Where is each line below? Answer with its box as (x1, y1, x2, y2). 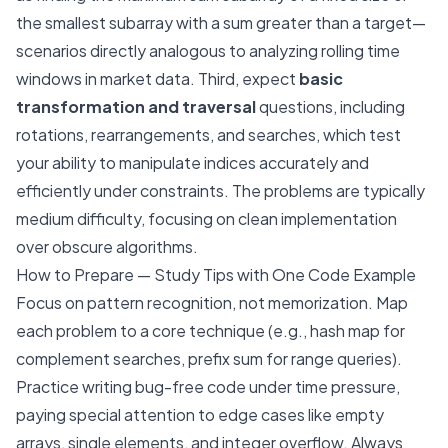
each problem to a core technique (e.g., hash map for (16, 320, 405, 341)
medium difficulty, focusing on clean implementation (16, 208, 397, 229)
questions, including (256, 96, 405, 117)
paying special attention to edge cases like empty (16, 404, 384, 425)
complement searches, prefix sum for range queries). (16, 348, 402, 369)
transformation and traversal (16, 96, 256, 117)
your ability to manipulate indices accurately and (16, 152, 369, 173)
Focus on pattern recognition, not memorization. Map (16, 292, 408, 313)
